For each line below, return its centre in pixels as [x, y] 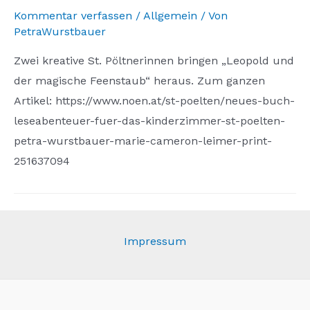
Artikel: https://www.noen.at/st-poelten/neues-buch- [154, 100]
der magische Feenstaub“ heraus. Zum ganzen [139, 80]
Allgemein [170, 15]
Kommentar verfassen [73, 15]
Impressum [155, 241]
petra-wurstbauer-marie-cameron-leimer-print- [143, 140]
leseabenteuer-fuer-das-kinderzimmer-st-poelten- [149, 120]
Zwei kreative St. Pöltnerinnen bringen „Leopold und [154, 60]
